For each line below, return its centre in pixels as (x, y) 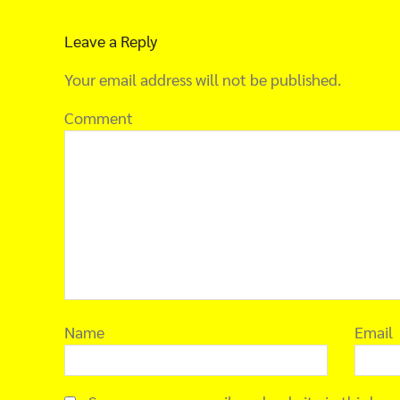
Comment (99, 117)
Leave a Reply (111, 41)
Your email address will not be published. (203, 79)
